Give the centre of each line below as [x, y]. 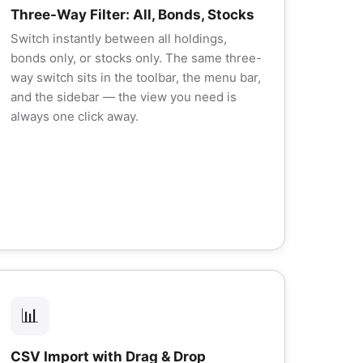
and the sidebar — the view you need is [124, 97]
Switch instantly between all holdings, [119, 38]
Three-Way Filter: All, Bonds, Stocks [132, 15]
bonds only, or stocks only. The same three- [136, 58]
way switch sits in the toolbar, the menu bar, [136, 77]
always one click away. [75, 116]
